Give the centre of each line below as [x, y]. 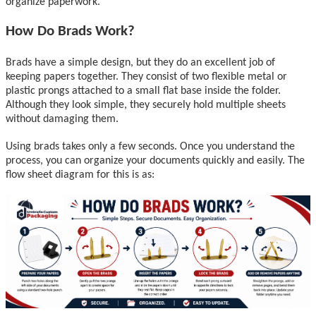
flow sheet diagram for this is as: [80, 175]
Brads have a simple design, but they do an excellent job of [140, 62]
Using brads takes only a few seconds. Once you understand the [150, 146]
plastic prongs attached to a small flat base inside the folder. [143, 91]
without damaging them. [62, 119]
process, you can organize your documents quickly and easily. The [155, 160]
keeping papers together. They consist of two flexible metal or [146, 77]
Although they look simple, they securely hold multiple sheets [146, 105]
